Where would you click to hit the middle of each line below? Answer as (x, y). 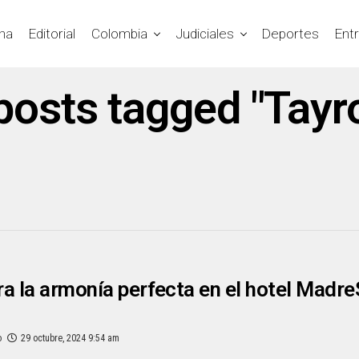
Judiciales (205, 33)
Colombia (119, 33)
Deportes (290, 33)
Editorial (52, 33)
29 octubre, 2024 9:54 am (70, 338)
